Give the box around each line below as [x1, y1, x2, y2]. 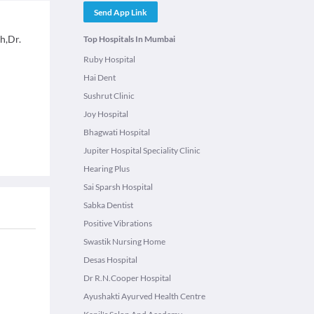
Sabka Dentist [83, 200, 133, 210]
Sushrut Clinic [83, 90, 135, 101]
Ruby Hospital [83, 54, 135, 64]
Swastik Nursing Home [83, 236, 165, 247]
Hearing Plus [83, 163, 130, 174]
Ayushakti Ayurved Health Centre [83, 291, 205, 301]
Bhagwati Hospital [83, 127, 150, 137]
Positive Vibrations [83, 218, 152, 228]
